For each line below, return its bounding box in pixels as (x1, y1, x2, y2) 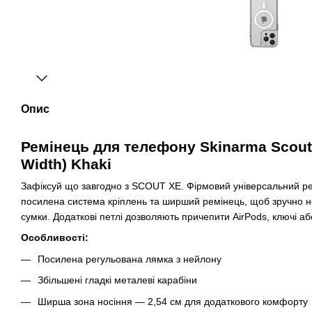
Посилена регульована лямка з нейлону (38, 253, 221, 265)
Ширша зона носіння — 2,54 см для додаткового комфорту (38, 295, 308, 307)
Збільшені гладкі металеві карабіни (38, 274, 197, 286)
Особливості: (21, 232, 88, 244)
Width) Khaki (21, 156, 111, 172)
